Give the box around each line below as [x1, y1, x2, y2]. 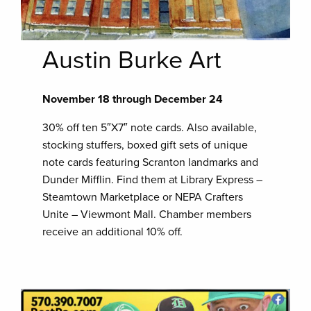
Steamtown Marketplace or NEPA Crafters [42, 190, 244, 205]
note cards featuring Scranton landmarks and [42, 155, 259, 170]
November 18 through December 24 [42, 92, 224, 107]
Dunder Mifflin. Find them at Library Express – [42, 173, 263, 187]
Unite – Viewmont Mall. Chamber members [42, 208, 252, 222]
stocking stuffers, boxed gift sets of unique [42, 138, 249, 153]
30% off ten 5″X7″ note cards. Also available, [42, 121, 258, 135]
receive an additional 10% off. [42, 225, 183, 239]
